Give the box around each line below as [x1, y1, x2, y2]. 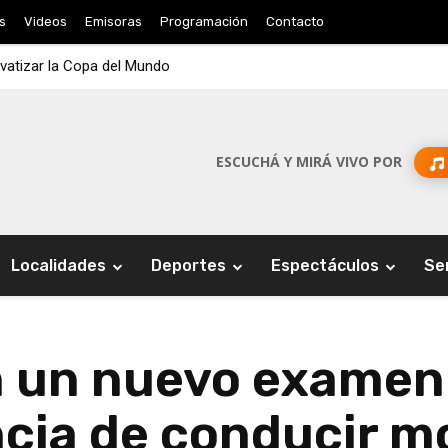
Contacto [266, 14, 324, 29]
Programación [160, 14, 248, 29]
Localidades [11, 256, 106, 276]
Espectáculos [271, 256, 379, 276]
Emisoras [85, 14, 142, 29]
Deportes [151, 256, 226, 276]
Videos [24, 14, 67, 29]
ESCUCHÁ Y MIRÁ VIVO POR [215, 152, 402, 172]
